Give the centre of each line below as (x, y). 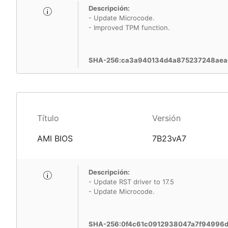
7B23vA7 (169, 138)
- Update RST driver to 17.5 (131, 182)
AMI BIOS (55, 138)
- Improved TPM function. (129, 27)
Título (48, 118)
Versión (166, 118)
